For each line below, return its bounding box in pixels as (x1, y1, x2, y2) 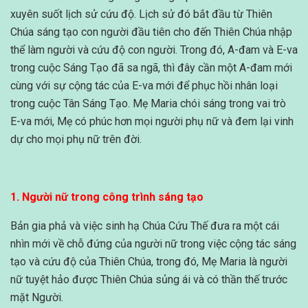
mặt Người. (10, 291, 63, 305)
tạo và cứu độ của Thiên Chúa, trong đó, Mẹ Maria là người (10, 255, 287, 269)
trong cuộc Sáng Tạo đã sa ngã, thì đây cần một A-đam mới (10, 61, 292, 75)
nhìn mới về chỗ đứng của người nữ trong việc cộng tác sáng (10, 237, 296, 251)
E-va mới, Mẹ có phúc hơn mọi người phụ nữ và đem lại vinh (10, 115, 294, 129)
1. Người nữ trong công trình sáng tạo (10, 190, 203, 204)
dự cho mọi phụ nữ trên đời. (10, 133, 142, 146)
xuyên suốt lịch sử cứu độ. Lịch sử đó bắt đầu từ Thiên (10, 8, 272, 21)
